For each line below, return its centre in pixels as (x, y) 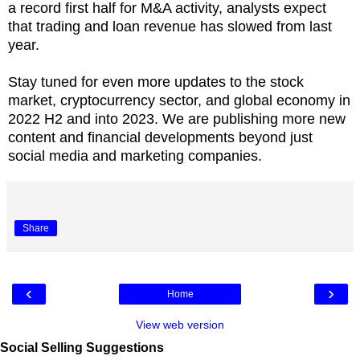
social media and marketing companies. (135, 155)
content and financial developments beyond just (160, 137)
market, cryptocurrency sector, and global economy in (179, 100)
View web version (180, 324)
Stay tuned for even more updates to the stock (156, 82)
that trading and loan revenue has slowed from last (170, 26)
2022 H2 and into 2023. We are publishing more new (177, 119)
